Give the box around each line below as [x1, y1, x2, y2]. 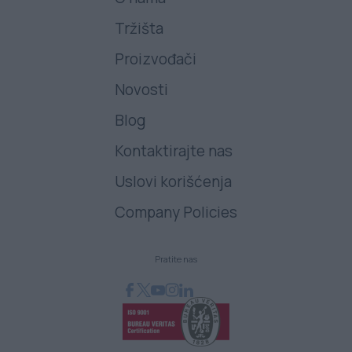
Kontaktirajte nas [114, 141, 233, 162]
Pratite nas [154, 253, 197, 266]
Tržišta [114, 18, 163, 39]
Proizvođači [114, 49, 196, 70]
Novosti [114, 79, 168, 101]
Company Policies [114, 202, 237, 223]
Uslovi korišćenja [114, 171, 232, 192]
